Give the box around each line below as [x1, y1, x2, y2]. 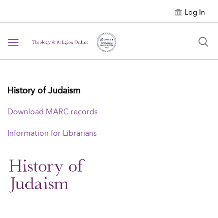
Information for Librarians [7, 128, 97, 138]
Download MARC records [7, 107, 98, 116]
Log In [184, 8, 205, 17]
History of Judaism [7, 85, 80, 96]
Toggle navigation [13, 38, 76, 48]
